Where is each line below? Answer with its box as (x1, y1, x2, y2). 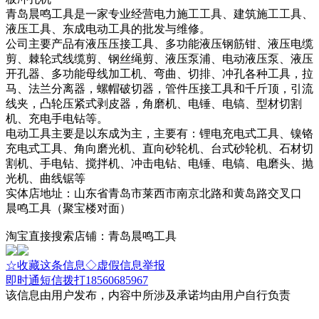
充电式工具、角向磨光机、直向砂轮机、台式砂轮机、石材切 (6, 142, 313, 155)
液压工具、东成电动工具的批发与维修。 (6, 22, 211, 35)
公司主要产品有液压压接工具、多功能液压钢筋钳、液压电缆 (6, 37, 313, 50)
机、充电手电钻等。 (6, 112, 108, 125)
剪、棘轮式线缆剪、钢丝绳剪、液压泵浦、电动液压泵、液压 (6, 52, 313, 65)
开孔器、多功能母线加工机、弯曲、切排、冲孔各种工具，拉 (6, 67, 313, 80)
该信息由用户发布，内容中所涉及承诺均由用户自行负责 (6, 288, 291, 301)
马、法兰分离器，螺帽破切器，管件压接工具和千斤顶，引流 (6, 82, 313, 95)
